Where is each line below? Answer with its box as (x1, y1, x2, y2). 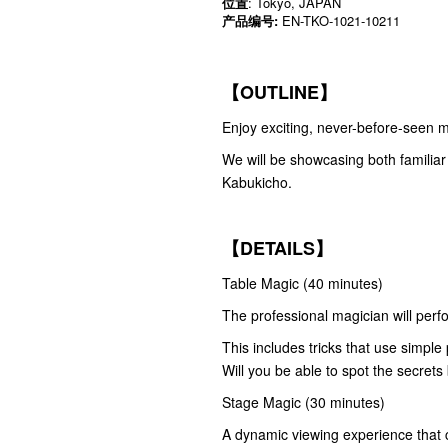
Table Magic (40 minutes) (222, 272, 383, 293)
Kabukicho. (222, 171, 296, 192)
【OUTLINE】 (222, 78, 337, 105)
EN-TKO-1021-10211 (278, 10, 400, 30)
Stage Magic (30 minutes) (222, 391, 385, 412)
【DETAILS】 (222, 234, 333, 261)
